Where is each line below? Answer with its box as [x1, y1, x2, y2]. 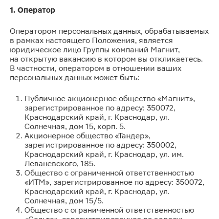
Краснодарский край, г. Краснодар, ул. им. [24, 150, 184, 159]
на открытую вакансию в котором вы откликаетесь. [10, 54, 203, 64]
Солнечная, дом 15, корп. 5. [24, 122, 126, 131]
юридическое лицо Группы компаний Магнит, [10, 45, 180, 54]
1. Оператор [10, 5, 55, 15]
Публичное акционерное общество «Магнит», [24, 94, 195, 103]
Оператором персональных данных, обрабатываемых [10, 26, 209, 36]
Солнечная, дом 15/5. [24, 196, 104, 205]
